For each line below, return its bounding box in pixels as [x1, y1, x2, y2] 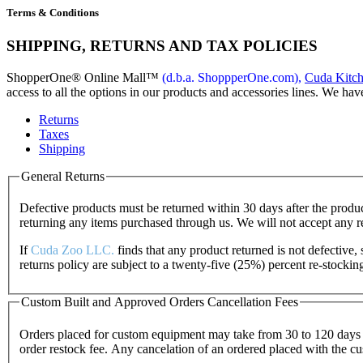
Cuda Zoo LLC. [31, 243, 114, 258]
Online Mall [81, 70, 146, 84]
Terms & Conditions [6, 6, 99, 19]
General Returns [21, 169, 105, 183]
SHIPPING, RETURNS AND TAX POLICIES [6, 37, 318, 55]
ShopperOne [6, 70, 71, 84]
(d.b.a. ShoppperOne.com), [162, 70, 305, 84]
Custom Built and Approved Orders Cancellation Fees [21, 295, 298, 310]
